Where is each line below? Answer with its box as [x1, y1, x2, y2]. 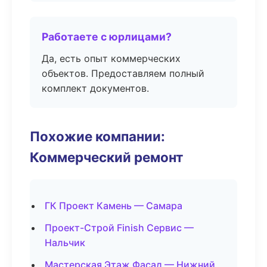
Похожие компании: [30, 128, 165, 144]
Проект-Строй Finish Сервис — [45, 222, 194, 234]
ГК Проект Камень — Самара [45, 200, 182, 212]
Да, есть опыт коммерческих [42, 52, 181, 64]
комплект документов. [42, 82, 149, 94]
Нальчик [45, 237, 85, 249]
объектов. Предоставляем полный [42, 67, 204, 79]
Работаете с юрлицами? [42, 30, 172, 43]
